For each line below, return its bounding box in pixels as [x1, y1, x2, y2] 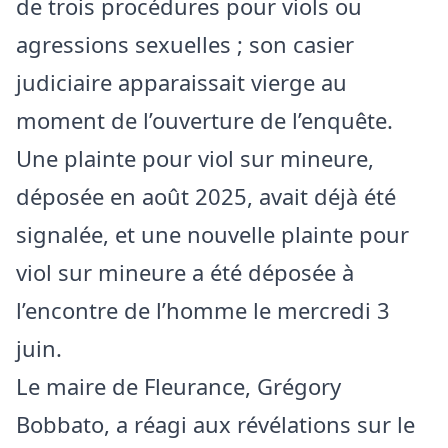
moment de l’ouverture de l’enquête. [16, 105, 393, 136]
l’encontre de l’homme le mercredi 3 [16, 295, 390, 326]
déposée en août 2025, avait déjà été [16, 181, 396, 212]
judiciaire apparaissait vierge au [16, 67, 347, 98]
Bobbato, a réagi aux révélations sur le [16, 409, 415, 440]
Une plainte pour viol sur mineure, [16, 143, 374, 174]
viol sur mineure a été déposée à [16, 257, 354, 288]
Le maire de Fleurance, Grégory [16, 371, 341, 402]
